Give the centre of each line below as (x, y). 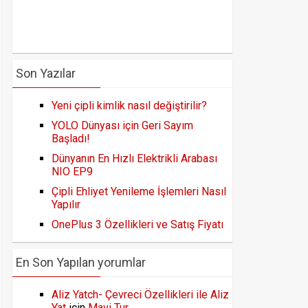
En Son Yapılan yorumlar (81, 262)
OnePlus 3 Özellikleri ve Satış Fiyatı (137, 224)
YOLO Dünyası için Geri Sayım (122, 125)
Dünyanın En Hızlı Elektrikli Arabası (134, 158)
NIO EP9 (72, 172)
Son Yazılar (46, 73)
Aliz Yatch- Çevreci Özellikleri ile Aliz (140, 295)
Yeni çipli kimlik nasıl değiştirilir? (129, 106)
